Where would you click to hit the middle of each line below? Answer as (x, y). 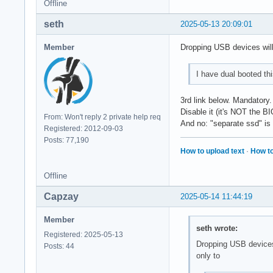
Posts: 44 (59, 246)
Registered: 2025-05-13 (83, 235)
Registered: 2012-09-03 (83, 128)
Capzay (61, 197)
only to (208, 255)
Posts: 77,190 (66, 140)
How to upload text (212, 151)
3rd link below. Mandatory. (226, 101)
